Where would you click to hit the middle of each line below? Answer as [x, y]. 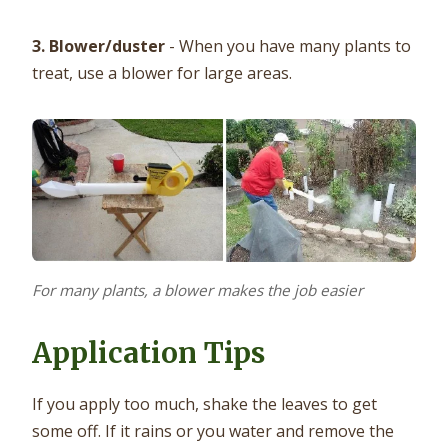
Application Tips [148, 352]
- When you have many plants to [288, 46]
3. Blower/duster [98, 46]
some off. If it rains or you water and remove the [213, 430]
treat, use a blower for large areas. [162, 73]
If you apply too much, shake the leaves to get [204, 403]
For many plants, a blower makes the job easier [197, 289]
